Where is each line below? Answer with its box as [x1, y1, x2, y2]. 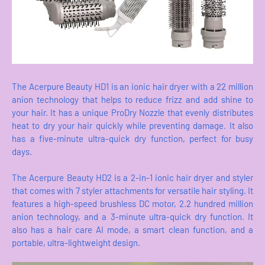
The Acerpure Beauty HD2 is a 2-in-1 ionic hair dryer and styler [12, 172, 253, 183]
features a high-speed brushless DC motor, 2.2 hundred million [12, 198, 253, 209]
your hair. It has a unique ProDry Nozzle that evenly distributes [12, 107, 253, 118]
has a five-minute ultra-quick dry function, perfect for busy [12, 133, 253, 144]
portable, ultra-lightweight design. [12, 237, 140, 248]
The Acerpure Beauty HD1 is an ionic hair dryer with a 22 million [12, 81, 253, 92]
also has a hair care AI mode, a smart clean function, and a [12, 224, 253, 235]
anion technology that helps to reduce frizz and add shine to [12, 94, 253, 105]
